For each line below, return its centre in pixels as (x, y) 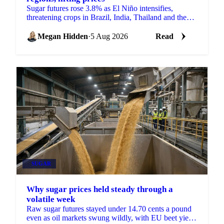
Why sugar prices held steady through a (100, 189)
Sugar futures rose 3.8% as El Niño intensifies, (100, 8)
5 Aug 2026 (109, 36)
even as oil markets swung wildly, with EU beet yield (110, 217)
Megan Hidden (63, 36)
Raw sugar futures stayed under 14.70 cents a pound (109, 208)
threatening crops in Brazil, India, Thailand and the (106, 17)
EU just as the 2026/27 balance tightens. (90, 26)
